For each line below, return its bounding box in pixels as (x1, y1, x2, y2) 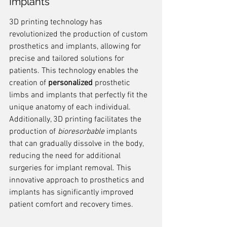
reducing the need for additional (9, 151, 123, 161)
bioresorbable (58, 127, 104, 137)
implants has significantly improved (9, 187, 136, 198)
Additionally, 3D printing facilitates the (9, 115, 143, 125)
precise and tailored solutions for (9, 54, 126, 64)
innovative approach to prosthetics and (9, 175, 146, 185)
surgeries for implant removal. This (9, 163, 133, 173)
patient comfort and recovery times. (9, 200, 133, 210)
